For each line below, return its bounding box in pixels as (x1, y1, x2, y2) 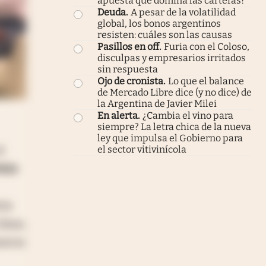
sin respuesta (97, 63, 158, 75)
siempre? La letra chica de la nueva (97, 121, 251, 132)
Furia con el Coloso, (164, 40, 249, 52)
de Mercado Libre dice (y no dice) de (97, 86, 252, 98)
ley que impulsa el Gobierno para (97, 132, 243, 144)
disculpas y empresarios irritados (97, 52, 246, 64)
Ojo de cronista (97, 75, 163, 87)
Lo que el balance (168, 75, 244, 87)
